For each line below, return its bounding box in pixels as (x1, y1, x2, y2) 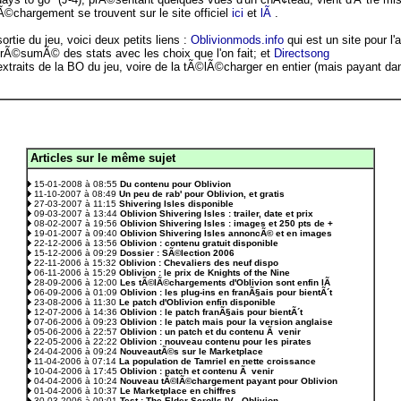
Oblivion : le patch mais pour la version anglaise (120, 317, 333, 327)
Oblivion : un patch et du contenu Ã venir (120, 327, 301, 337)
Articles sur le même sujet (30, 151, 175, 165)
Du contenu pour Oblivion (120, 179, 231, 189)
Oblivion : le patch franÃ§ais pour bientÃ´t (120, 307, 303, 317)
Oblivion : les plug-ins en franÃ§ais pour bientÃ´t (120, 287, 332, 297)
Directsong (273, 47, 329, 60)
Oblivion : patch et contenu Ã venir (120, 366, 274, 376)
